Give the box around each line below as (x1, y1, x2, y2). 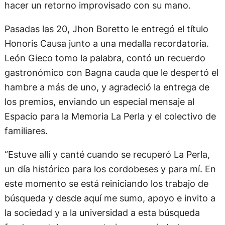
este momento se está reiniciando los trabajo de (4, 189, 208, 200)
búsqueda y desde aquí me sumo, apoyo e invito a (4, 203, 215, 215)
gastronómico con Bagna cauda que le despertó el (4, 78, 218, 89)
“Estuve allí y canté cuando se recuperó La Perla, (4, 160, 210, 171)
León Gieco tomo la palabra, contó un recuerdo (4, 63, 205, 75)
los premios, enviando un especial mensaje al (4, 107, 194, 119)
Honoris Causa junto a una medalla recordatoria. (4, 49, 209, 60)
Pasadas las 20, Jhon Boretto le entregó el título (4, 34, 208, 46)
